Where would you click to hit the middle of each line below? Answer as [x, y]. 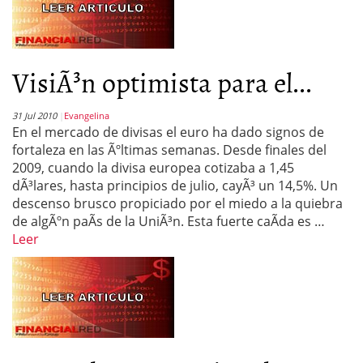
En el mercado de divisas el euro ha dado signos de [168, 132]
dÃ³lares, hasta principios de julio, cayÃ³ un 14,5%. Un [175, 186]
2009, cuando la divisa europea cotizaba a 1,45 [153, 168]
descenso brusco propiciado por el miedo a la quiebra [177, 203]
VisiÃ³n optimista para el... [162, 81]
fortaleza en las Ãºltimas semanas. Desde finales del [169, 150]
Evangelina [87, 115]
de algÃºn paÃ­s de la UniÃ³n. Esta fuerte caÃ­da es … [169, 221]
